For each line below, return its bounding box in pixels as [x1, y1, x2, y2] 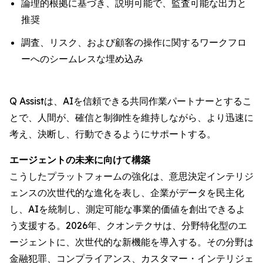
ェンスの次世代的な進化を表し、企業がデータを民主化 [9, 187, 244, 199]
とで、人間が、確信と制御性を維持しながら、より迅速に [9, 112, 254, 124]
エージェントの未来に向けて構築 [9, 154, 150, 166]
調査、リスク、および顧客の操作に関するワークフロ [21, 36, 247, 49]
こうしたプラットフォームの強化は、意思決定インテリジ [9, 170, 254, 183]
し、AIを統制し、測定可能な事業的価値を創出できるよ [9, 203, 245, 215]
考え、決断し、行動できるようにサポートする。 [9, 128, 216, 140]
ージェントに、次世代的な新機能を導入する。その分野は [9, 236, 254, 248]
